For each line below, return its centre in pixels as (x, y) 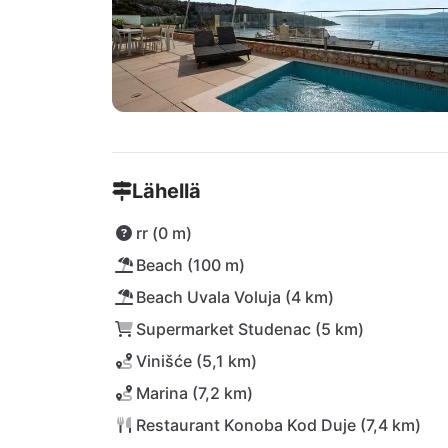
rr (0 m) (164, 233)
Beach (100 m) (190, 265)
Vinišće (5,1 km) (196, 361)
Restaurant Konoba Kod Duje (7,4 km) (278, 425)
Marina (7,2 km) (194, 393)
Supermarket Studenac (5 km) (250, 329)
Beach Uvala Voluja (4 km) (235, 297)
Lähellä (166, 191)
